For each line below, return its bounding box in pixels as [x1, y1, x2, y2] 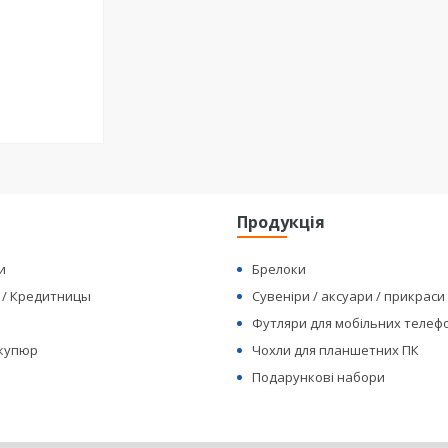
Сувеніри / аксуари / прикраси [252, 287, 446, 305]
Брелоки [252, 260, 307, 278]
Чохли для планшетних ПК [252, 341, 420, 359]
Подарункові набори [252, 368, 386, 386]
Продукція [237, 211, 326, 233]
